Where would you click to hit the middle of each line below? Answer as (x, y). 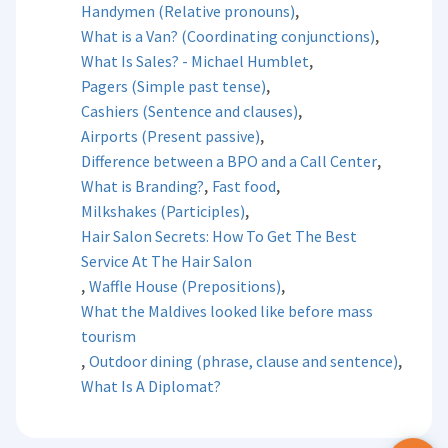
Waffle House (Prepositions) (185, 286)
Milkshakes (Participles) (163, 211)
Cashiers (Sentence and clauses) (190, 111)
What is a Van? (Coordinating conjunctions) (228, 36)
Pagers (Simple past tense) (174, 86)
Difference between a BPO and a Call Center (229, 161)
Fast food (244, 186)
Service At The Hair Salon (167, 261)
